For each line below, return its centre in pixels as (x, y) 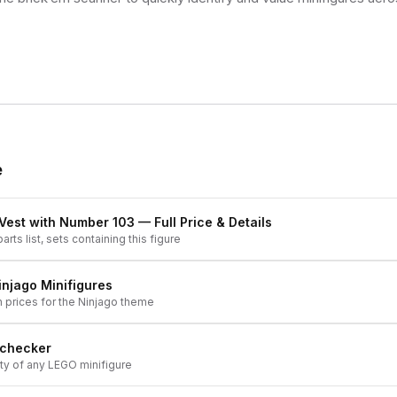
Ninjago (98, 302)
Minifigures (75, 285)
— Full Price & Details (203, 222)
